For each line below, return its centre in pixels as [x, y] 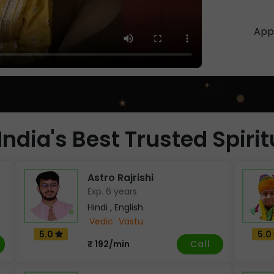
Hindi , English [116, 207]
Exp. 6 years [113, 191]
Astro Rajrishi [121, 177]
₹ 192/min [109, 244]
